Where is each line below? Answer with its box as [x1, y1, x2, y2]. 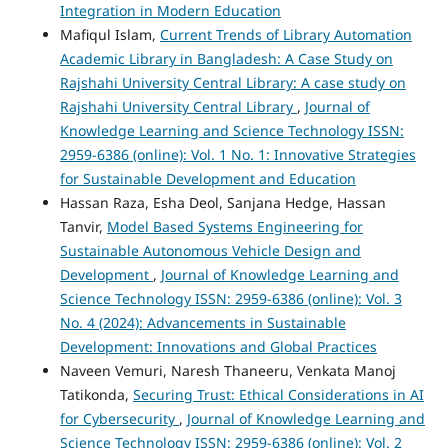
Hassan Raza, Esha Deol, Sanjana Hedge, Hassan [59, 193, 386, 213]
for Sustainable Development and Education [59, 169, 356, 189]
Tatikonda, [59, 385, 133, 405]
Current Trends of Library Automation [159, 25, 412, 45]
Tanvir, [59, 217, 107, 237]
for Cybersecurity [59, 409, 179, 429]
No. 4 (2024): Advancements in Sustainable [59, 313, 346, 333]
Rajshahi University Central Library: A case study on [59, 73, 406, 93]
